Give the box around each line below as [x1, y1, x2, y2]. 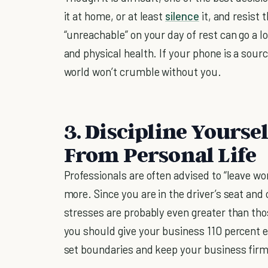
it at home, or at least [63, 8, 166, 23]
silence [165, 8, 199, 23]
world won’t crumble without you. [63, 64, 221, 78]
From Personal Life [63, 141, 257, 167]
